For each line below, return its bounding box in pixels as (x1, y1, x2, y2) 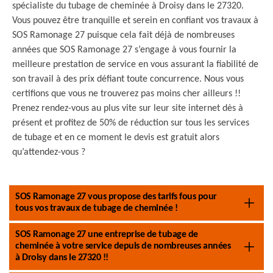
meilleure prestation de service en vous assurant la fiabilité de (12, 60, 258, 69)
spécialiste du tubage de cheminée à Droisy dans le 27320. (12, 1, 244, 11)
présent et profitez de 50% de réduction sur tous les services (12, 118, 249, 128)
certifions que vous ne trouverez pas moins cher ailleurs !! (12, 89, 241, 99)
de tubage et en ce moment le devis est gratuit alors (12, 133, 219, 143)
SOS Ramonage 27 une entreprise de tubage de (15, 230, 198, 239)
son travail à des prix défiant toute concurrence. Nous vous (12, 74, 244, 84)
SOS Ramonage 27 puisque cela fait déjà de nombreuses (12, 30, 235, 40)
